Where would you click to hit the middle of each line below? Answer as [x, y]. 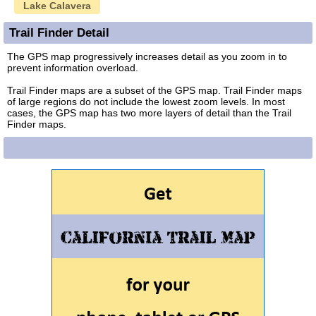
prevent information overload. [73, 67]
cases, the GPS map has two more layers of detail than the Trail [149, 113]
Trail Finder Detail [59, 32]
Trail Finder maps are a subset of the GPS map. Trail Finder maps [154, 90]
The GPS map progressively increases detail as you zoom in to [147, 56]
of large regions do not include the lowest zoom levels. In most [146, 101]
